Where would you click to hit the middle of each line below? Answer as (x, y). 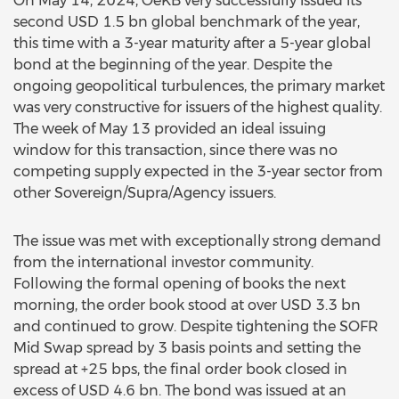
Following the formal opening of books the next (179, 284)
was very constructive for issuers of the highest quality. (198, 107)
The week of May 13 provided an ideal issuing (170, 129)
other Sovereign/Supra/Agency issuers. (145, 193)
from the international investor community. (163, 262)
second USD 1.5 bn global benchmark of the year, (187, 22)
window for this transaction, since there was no (175, 150)
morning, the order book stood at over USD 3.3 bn (187, 305)
